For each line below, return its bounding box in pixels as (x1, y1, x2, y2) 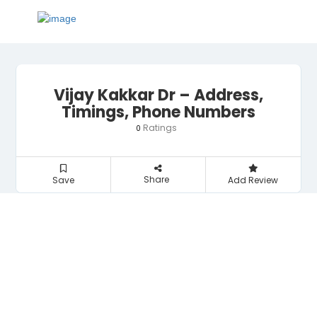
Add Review (228, 174, 279, 186)
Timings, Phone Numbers (62, 101, 255, 123)
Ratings (141, 122, 177, 134)
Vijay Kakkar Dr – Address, (54, 84, 263, 106)
